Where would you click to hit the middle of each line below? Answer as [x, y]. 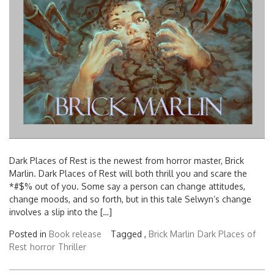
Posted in [29, 234]
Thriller [72, 246]
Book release [75, 234]
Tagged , [130, 234]
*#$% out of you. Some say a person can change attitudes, [127, 186]
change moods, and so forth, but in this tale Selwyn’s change [130, 199]
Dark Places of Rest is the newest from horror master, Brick [127, 160]
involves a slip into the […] [61, 212]
